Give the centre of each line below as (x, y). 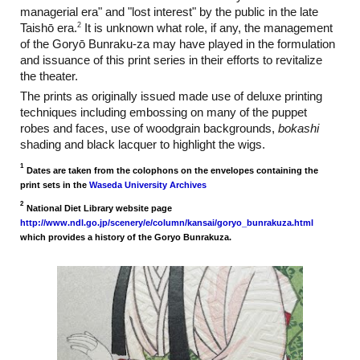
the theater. (49, 76)
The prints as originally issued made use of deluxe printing (172, 97)
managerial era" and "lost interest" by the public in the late (170, 12)
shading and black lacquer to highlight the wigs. (143, 145)
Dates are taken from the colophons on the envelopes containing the (173, 170)
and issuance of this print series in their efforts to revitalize (172, 60)
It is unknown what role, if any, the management (207, 28)
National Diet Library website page (100, 208)
